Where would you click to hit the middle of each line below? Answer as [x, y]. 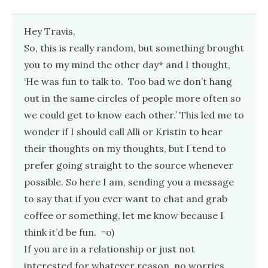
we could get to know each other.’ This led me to [134, 115]
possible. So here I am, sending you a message [129, 182]
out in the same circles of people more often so [133, 98]
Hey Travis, [50, 31]
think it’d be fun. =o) [69, 232]
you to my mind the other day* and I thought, [127, 64]
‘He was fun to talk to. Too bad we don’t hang [128, 81]
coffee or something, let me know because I [124, 215]
